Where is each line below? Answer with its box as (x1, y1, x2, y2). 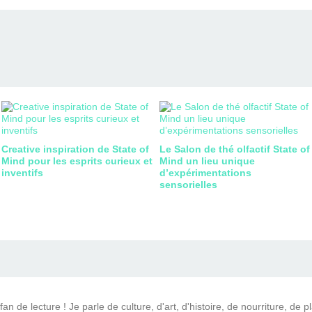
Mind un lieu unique (159, 155, 255, 166)
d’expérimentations (159, 166, 251, 178)
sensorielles (159, 178, 217, 190)
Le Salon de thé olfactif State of (159, 143, 310, 155)
